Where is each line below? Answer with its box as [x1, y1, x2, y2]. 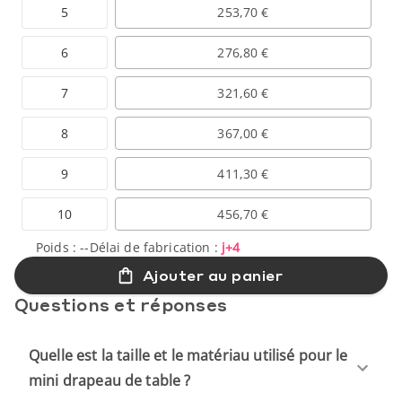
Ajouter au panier [142, 265, 284, 284]
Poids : [36, 238, 81, 256]
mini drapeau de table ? [29, 370, 191, 390]
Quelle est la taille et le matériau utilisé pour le [29, 345, 348, 365]
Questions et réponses [14, 293, 228, 315]
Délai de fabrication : [89, 238, 222, 256]
